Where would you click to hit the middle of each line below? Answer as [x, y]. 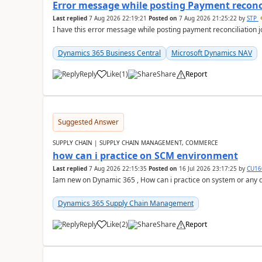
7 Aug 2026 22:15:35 [118, 168]
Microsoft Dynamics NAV [211, 53]
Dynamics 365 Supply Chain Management [125, 203]
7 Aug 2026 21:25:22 [208, 18]
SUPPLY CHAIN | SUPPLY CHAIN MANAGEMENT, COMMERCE [135, 143]
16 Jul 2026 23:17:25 [208, 168]
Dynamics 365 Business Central [109, 53]
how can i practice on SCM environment [145, 156]
